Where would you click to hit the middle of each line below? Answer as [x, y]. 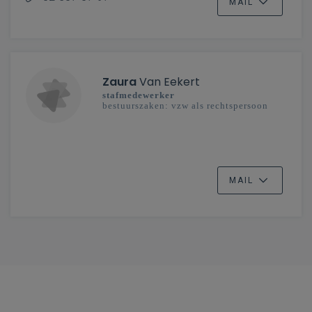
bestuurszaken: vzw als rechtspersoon [185, 106]
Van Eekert [168, 82]
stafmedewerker [139, 95]
